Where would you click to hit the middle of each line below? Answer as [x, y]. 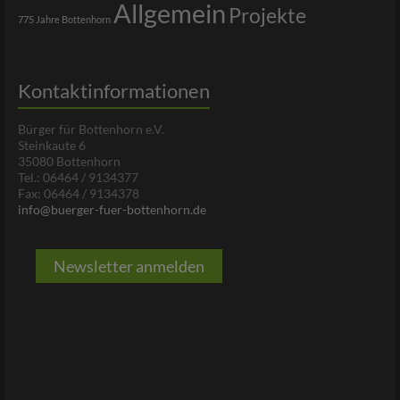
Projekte [267, 16]
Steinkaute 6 [51, 146]
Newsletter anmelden [129, 267]
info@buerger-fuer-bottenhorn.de [112, 210]
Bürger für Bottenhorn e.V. [91, 129]
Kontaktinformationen [113, 91]
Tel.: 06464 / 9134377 [78, 178]
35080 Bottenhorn [69, 162]
